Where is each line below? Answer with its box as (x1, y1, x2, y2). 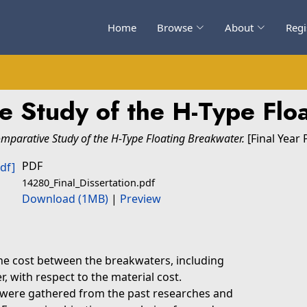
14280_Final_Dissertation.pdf (22, 176, 155, 189)
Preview (120, 191, 161, 206)
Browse (157, 21, 193, 34)
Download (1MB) (22, 191, 108, 206)
